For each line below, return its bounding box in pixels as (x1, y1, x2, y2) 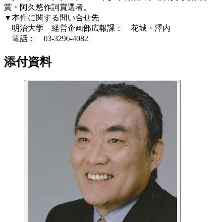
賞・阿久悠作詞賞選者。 (4, 2, 91, 11)
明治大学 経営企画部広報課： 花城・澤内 (4, 23, 170, 32)
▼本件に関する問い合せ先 (4, 13, 99, 22)
